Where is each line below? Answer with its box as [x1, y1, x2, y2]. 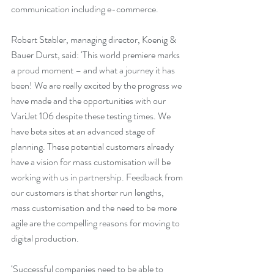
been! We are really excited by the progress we [11, 78, 183, 93]
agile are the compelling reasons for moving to [11, 216, 182, 231]
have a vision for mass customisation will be [11, 155, 172, 169]
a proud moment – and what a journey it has [11, 63, 177, 78]
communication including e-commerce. [11, 2, 158, 17]
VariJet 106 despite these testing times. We [11, 109, 172, 124]
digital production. [11, 231, 83, 246]
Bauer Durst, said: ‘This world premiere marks [11, 48, 182, 62]
